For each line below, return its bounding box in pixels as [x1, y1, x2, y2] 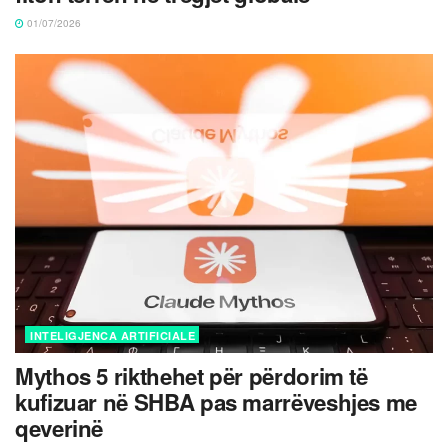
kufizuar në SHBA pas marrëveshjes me [15, 385, 418, 418]
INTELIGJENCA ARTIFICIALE [30, 327, 195, 343]
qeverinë [15, 411, 104, 444]
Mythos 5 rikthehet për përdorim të [15, 359, 368, 392]
